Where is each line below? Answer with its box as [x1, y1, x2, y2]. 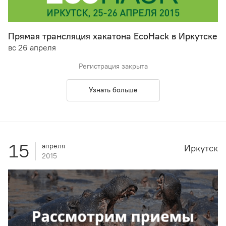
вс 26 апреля [8, 43, 56, 53]
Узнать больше [88, 86, 138, 95]
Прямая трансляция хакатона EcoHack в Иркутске [8, 31, 217, 42]
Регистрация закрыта [78, 62, 148, 71]
